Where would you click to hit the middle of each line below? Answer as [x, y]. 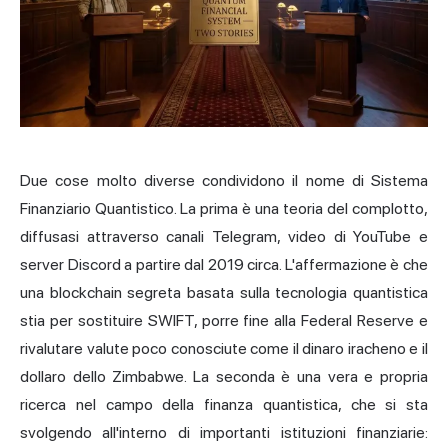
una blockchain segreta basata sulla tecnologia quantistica [224, 292]
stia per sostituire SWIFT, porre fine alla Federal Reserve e [224, 320]
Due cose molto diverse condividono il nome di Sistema [224, 180]
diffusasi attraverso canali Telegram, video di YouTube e [224, 236]
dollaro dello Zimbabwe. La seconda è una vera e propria [224, 376]
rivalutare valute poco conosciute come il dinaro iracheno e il [224, 348]
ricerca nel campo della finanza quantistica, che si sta [224, 404]
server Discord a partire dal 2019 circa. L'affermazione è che [224, 264]
